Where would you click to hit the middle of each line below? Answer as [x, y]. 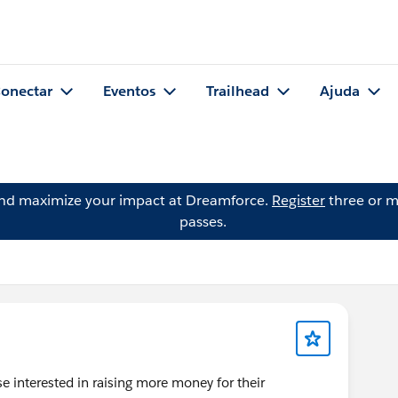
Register [298, 200]
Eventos [129, 92]
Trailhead [238, 92]
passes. [203, 222]
